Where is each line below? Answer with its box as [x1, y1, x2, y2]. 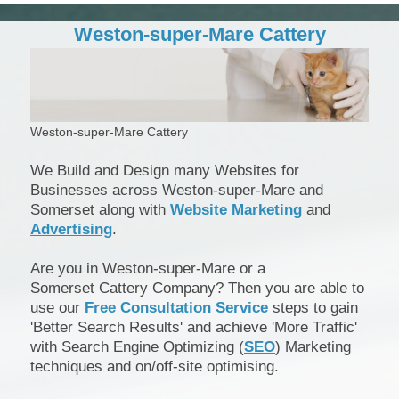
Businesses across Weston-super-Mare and [30, 182, 323, 199]
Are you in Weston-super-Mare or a [30, 260, 265, 278]
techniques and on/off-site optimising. [30, 358, 279, 376]
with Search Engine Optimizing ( [30, 338, 244, 356]
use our [30, 299, 85, 317]
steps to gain [268, 299, 358, 317]
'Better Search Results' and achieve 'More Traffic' [30, 319, 357, 337]
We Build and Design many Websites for [30, 162, 299, 180]
